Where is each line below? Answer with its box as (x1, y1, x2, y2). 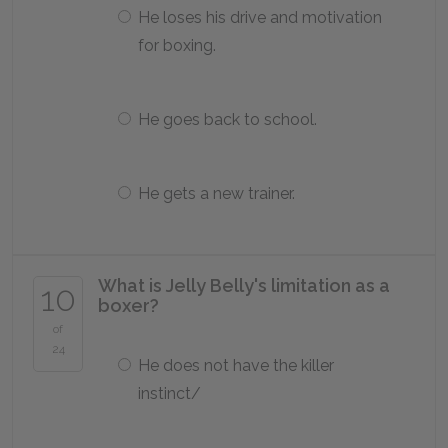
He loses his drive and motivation (138, 8, 382, 27)
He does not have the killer (138, 356, 334, 375)
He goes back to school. (138, 110, 317, 129)
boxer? (98, 295, 159, 316)
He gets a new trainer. (138, 184, 295, 203)
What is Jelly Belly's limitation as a (98, 275, 390, 296)
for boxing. (138, 36, 216, 55)
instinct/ (138, 384, 201, 403)
